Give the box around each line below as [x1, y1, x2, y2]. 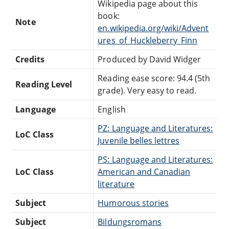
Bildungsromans [98, 216, 162, 228]
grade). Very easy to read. [98, 85, 197, 97]
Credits [15, 54, 44, 65]
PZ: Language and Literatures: [98, 123, 213, 134]
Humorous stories [98, 197, 169, 209]
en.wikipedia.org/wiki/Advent [98, 22, 209, 34]
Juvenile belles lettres [98, 135, 180, 147]
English [98, 104, 126, 116]
